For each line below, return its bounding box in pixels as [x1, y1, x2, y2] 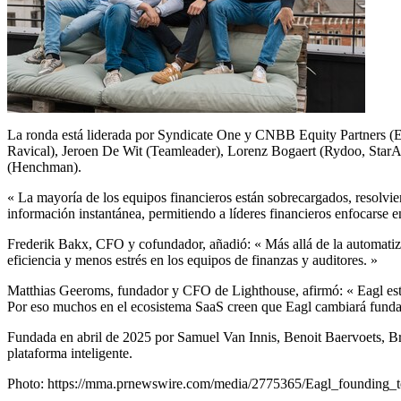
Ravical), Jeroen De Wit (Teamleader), [7, 142, 227, 158]
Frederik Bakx [7, 235, 89, 252]
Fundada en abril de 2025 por [7, 328, 177, 345]
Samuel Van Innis [177, 328, 277, 345]
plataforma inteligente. [7, 345, 132, 361]
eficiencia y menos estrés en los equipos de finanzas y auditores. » [7, 252, 378, 268]
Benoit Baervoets [284, 328, 381, 345]
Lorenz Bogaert [227, 142, 316, 158]
